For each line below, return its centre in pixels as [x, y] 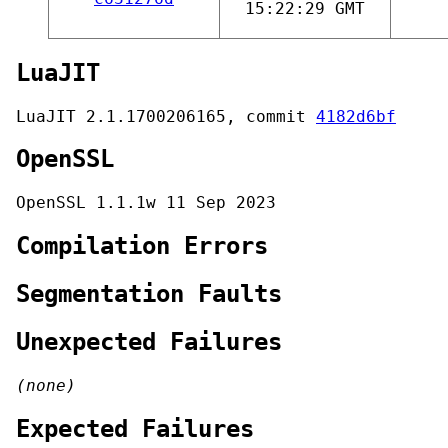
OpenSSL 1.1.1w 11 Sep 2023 [146, 203]
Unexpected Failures [149, 342]
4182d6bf [356, 116]
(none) [46, 385]
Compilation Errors [142, 246]
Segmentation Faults [149, 294]
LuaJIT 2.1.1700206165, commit [166, 116]
